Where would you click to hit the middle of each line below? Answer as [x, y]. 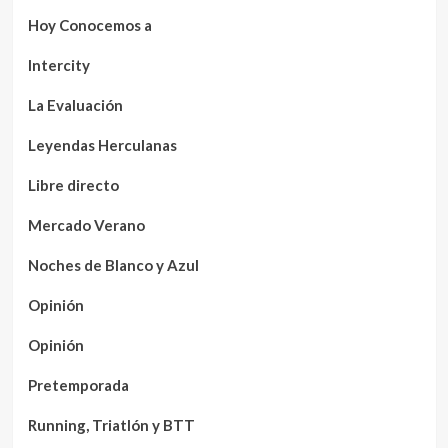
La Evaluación [75, 104]
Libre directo [73, 184]
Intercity [58, 64]
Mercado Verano [86, 224]
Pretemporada [78, 384]
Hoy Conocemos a [89, 24]
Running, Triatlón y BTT [111, 424]
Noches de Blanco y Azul [113, 264]
